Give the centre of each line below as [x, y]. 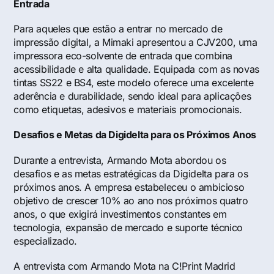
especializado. [45, 241]
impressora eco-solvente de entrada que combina [123, 56]
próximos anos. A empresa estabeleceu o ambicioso [129, 187]
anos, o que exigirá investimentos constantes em [120, 214]
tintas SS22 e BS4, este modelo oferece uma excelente [134, 83]
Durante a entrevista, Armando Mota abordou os [120, 160]
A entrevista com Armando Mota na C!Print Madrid [124, 266]
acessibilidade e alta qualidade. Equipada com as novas [136, 69]
